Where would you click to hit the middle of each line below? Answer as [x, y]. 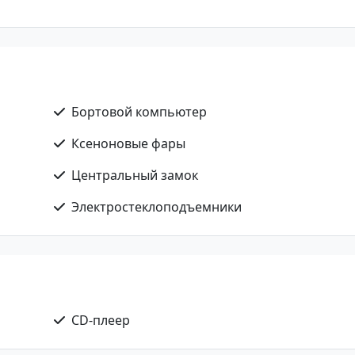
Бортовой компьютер [139, 112]
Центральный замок [135, 175]
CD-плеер [101, 320]
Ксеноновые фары [128, 143]
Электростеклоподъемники [157, 207]
